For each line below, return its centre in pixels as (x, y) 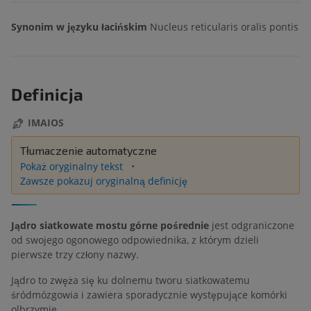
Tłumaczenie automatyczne (89, 150)
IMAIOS (46, 122)
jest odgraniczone (252, 226)
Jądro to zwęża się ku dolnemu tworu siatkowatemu (131, 280)
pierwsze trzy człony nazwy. (75, 255)
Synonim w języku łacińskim (79, 27)
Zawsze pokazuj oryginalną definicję (104, 180)
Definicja (48, 94)
